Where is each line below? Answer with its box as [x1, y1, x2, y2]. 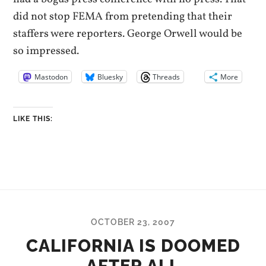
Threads [153, 71, 180, 82]
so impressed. [13, 43, 80, 59]
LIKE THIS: [13, 114, 53, 123]
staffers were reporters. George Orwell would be [13, 26, 243, 42]
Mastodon [34, 71, 68, 82]
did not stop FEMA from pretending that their [13, 9, 233, 24]
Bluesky [97, 71, 123, 82]
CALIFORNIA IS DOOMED [26, 235, 240, 256]
